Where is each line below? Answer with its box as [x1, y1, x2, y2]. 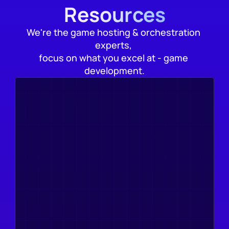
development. [84, 64, 145, 77]
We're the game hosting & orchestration [27, 26, 200, 38]
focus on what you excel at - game [39, 51, 188, 64]
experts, [95, 38, 134, 51]
